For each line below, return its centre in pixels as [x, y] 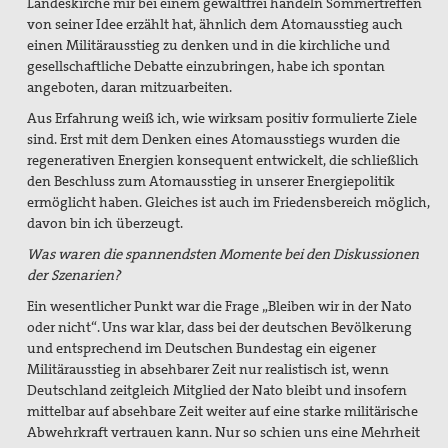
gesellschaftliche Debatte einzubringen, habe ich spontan [206, 65]
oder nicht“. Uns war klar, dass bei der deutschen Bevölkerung [220, 326]
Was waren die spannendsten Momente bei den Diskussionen [223, 253]
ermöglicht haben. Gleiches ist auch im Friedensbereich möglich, [229, 201]
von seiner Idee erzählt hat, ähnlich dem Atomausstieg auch [215, 23]
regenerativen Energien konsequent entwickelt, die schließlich [223, 159]
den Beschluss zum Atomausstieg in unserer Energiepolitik [211, 180]
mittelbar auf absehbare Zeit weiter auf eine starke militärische [223, 410]
